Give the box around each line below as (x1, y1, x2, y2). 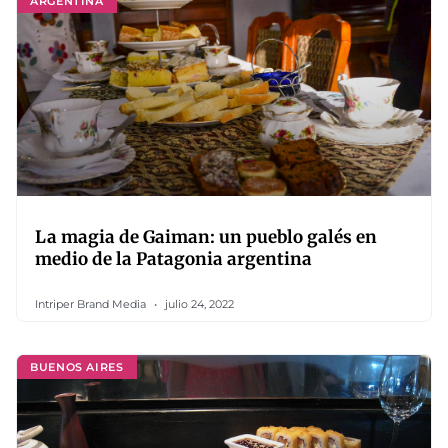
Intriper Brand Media (35, 297, 149, 311)
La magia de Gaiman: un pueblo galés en (35, 226, 377, 248)
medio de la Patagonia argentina (35, 248, 312, 270)
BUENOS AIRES (30, 359, 124, 374)
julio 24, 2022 (162, 297, 234, 311)
